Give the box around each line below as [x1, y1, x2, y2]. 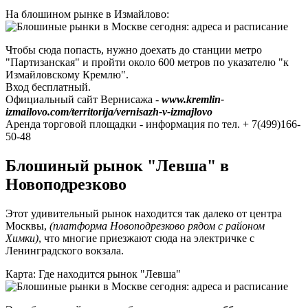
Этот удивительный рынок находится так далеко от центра [5, 208, 282, 220]
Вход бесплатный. [5, 81, 91, 93]
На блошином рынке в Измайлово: [5, 8, 169, 21]
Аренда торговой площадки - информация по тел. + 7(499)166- [5, 118, 300, 131]
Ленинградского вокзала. [5, 245, 124, 257]
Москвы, [5, 220, 49, 232]
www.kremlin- [162, 93, 224, 106]
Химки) [5, 232, 38, 245]
